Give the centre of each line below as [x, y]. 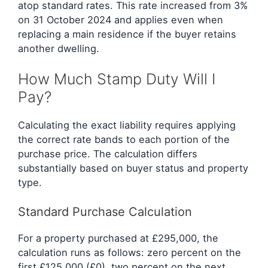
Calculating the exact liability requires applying [127, 125]
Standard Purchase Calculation [105, 211]
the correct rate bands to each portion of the [124, 140]
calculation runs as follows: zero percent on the [130, 252]
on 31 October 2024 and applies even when [121, 19]
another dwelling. [59, 48]
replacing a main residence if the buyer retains [127, 34]
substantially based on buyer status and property [133, 168]
